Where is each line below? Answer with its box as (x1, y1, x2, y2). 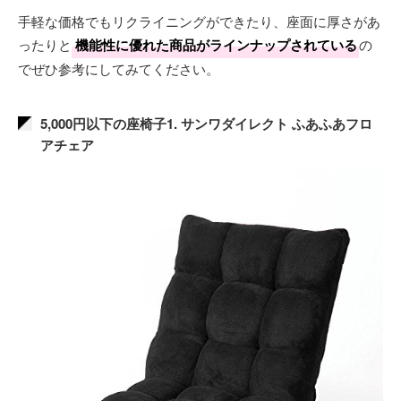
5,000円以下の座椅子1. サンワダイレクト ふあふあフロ (40, 114, 372, 133)
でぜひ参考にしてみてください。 (18, 59, 219, 78)
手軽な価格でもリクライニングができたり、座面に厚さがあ (18, 12, 380, 30)
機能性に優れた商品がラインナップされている (75, 35, 357, 55)
